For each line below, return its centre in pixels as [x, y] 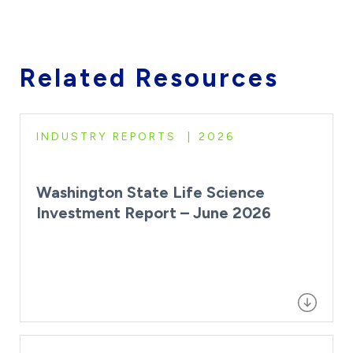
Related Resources [149, 78]
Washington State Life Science [150, 192]
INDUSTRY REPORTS [106, 136]
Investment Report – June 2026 [154, 212]
